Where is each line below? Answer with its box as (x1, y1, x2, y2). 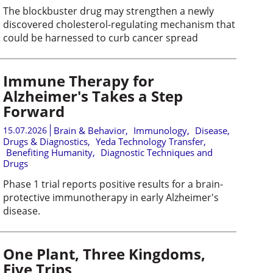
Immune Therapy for (2, 70, 154, 91)
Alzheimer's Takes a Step (2, 85, 183, 106)
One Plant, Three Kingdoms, (2, 243, 205, 264)
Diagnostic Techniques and (100, 146, 213, 158)
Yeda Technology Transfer (95, 135, 204, 147)
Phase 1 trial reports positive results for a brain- (2, 177, 223, 191)
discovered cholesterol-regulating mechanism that (2, 17, 235, 31)
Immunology (133, 124, 187, 136)
